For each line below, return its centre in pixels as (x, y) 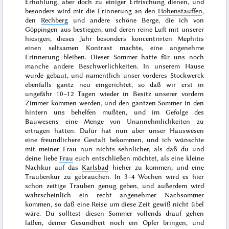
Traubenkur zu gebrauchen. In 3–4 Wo (87, 177)
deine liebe (42, 158)
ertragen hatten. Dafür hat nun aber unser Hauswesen (114, 131)
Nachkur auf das (54, 167)
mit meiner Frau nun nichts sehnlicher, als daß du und (114, 149)
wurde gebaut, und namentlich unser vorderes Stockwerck (114, 75)
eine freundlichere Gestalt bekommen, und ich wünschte (114, 140)
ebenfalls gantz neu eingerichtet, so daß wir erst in (114, 85)
